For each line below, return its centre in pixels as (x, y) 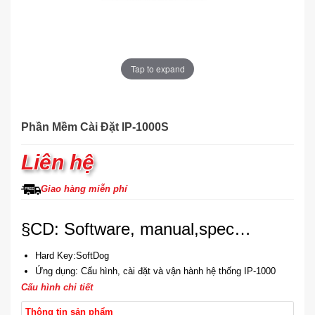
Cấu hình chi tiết (57, 287)
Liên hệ (58, 162)
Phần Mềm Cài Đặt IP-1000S (95, 127)
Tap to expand (157, 68)
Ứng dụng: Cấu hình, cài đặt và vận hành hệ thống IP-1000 (155, 271)
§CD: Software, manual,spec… (136, 229)
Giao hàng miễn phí (84, 189)
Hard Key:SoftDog (72, 256)
